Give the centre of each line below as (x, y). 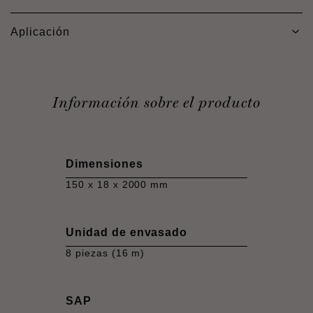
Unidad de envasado (127, 232)
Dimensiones (104, 163)
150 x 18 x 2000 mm (117, 184)
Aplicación (40, 31)
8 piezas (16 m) (105, 253)
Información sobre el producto (156, 102)
